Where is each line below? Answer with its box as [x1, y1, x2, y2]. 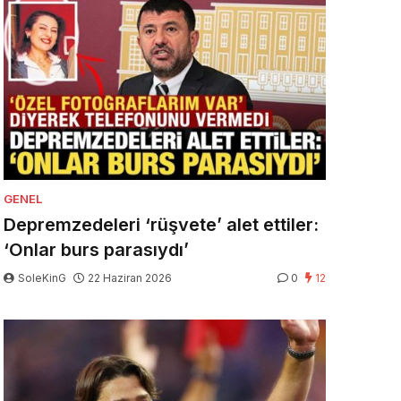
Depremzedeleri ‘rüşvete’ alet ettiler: [4, 214, 319, 235]
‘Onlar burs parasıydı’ [4, 239, 189, 260]
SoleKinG [15, 271, 69, 285]
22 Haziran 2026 [88, 271, 172, 285]
